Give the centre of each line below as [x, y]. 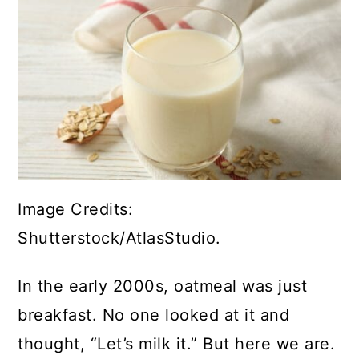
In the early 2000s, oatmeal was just [163, 286]
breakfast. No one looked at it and [154, 315]
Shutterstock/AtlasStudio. [119, 238]
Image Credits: [76, 210]
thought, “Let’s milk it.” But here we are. [177, 344]
